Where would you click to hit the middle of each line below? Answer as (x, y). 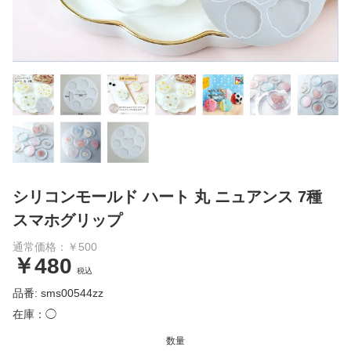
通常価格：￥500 (55, 246)
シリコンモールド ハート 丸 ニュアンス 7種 (167, 196)
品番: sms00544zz (58, 293)
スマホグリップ (67, 220)
